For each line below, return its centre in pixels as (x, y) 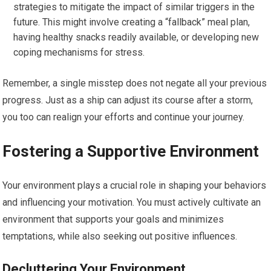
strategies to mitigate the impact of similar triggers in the (134, 7)
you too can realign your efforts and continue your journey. (124, 117)
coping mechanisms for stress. (79, 52)
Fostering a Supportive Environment (131, 151)
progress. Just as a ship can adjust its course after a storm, (128, 100)
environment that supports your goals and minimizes (113, 219)
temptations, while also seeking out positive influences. (120, 236)
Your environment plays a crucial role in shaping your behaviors (135, 185)
